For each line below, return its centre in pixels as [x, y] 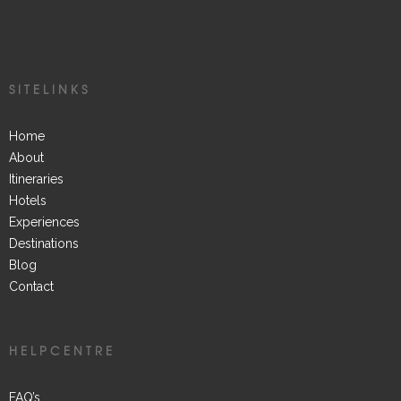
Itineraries [36, 179]
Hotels [28, 200]
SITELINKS [50, 89]
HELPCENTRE [62, 350]
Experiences [44, 222]
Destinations [44, 243]
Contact [31, 286]
